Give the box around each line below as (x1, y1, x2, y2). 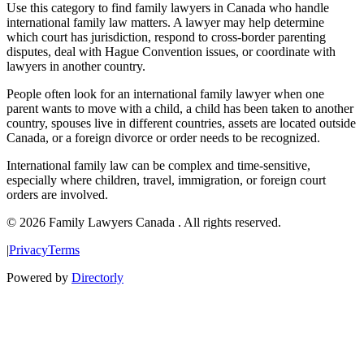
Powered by (6, 271, 68, 285)
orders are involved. (6, 188, 108, 202)
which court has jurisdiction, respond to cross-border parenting (6, 30, 326, 45)
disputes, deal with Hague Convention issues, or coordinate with (6, 45, 336, 59)
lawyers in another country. (6, 59, 145, 74)
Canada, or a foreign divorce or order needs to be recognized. (6, 131, 320, 145)
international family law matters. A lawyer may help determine (6, 15, 324, 30)
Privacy (9, 243, 48, 258)
